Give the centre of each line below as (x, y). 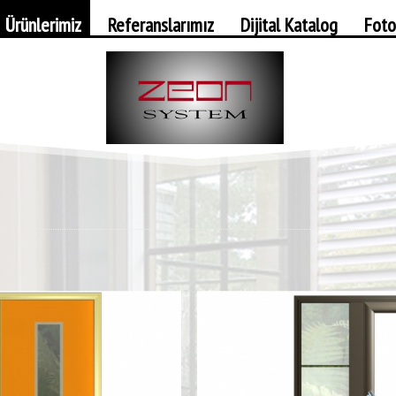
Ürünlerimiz (43, 25)
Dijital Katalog (289, 25)
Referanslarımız (161, 25)
